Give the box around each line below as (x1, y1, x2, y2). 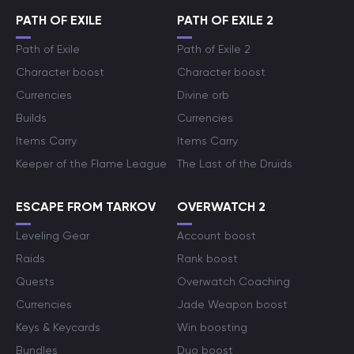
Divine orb (177, 88, 229, 101)
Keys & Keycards (16, 321, 100, 333)
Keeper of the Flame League (16, 157, 167, 170)
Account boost (177, 229, 256, 242)
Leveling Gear (16, 229, 89, 242)
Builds (16, 111, 47, 124)
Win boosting (177, 321, 247, 333)
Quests (16, 275, 55, 288)
